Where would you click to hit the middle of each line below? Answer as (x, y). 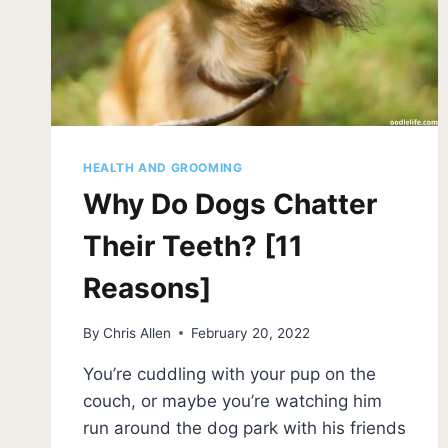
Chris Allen (137, 332)
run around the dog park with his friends (244, 427)
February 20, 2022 (251, 332)
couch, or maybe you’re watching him (232, 400)
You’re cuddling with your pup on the (229, 373)
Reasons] (147, 287)
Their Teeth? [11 (193, 245)
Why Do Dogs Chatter (230, 203)
